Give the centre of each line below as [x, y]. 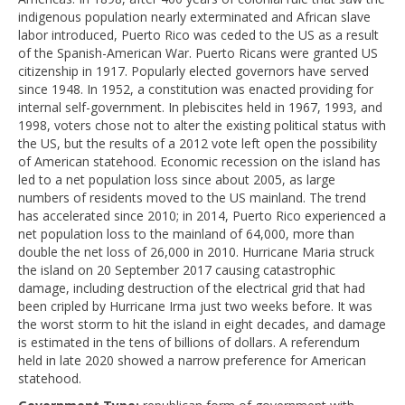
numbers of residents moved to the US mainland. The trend [192, 197]
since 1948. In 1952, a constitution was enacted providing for [196, 89]
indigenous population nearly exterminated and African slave [194, 16]
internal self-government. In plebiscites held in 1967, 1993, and [200, 107]
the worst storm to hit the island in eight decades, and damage [202, 324]
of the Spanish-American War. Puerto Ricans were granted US [198, 52]
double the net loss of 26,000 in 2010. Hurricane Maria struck [196, 251]
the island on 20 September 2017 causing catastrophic [177, 269]
